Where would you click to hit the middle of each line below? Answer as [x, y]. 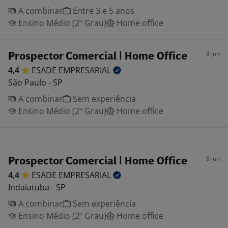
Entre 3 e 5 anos [103, 11]
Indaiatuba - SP [37, 187]
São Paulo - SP [35, 82]
